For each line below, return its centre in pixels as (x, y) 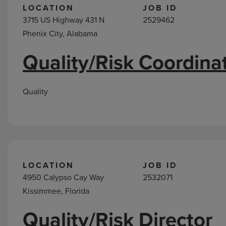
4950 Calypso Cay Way (63, 177)
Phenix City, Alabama (60, 34)
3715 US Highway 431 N (64, 20)
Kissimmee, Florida (56, 191)
